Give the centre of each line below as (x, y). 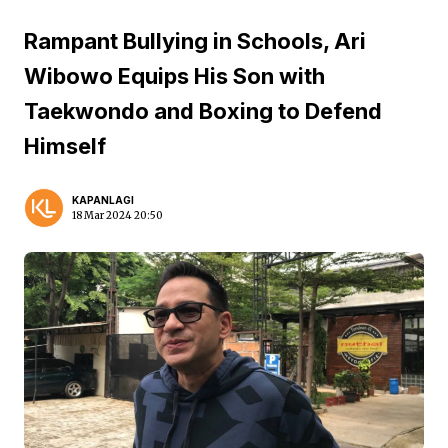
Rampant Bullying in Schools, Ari (195, 41)
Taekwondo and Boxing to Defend (203, 111)
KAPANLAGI (103, 200)
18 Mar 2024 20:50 (117, 215)
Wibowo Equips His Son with (174, 76)
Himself (65, 146)
